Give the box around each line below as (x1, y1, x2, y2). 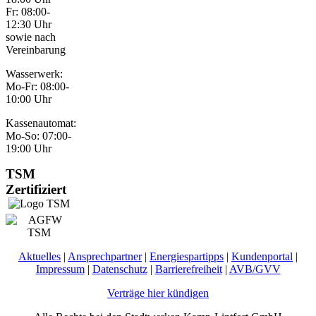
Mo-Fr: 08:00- (6, 80, 69, 93)
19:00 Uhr (6, 142, 51, 155)
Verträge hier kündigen (107, 287, 209, 300)
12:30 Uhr (6, 18, 51, 31)
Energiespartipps (150, 250, 224, 263)
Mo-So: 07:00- (6, 130, 71, 142)
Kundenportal (231, 250, 293, 263)
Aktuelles (18, 250, 61, 263)
